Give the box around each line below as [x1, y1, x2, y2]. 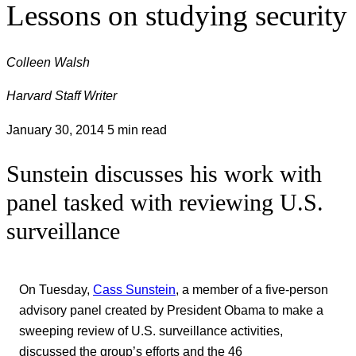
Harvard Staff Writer [6, 88, 117, 103]
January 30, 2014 [6, 122, 107, 137]
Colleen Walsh [6, 55, 90, 69]
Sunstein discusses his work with [6, 160, 322, 188]
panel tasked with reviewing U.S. [6, 188, 323, 216]
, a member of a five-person [176, 281, 328, 296]
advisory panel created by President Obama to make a [19, 302, 323, 317]
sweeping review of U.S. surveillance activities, [19, 323, 283, 338]
